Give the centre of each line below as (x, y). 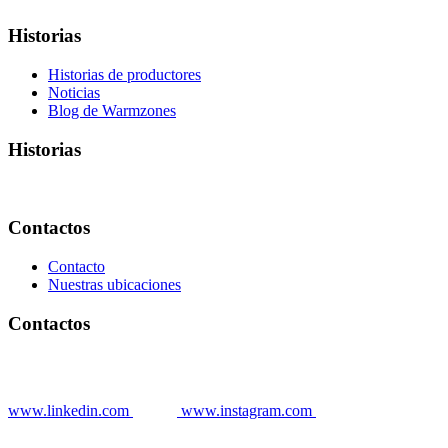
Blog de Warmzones (112, 110)
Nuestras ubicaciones (114, 284)
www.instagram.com (246, 411)
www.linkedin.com (68, 411)
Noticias (74, 92)
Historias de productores (124, 74)
